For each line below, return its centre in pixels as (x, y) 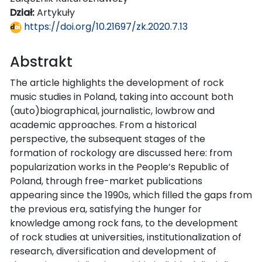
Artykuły (56, 12)
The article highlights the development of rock (117, 82)
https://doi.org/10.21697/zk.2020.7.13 (105, 26)
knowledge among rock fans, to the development (124, 223)
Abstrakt (41, 61)
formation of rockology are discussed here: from (121, 153)
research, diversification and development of (113, 251)
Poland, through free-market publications (106, 181)
